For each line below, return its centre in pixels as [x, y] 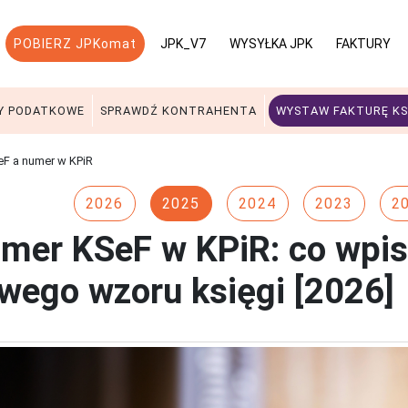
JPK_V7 [183, 44]
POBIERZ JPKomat [75, 44]
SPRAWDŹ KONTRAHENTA [178, 111]
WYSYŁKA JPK [271, 44]
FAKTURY [363, 44]
